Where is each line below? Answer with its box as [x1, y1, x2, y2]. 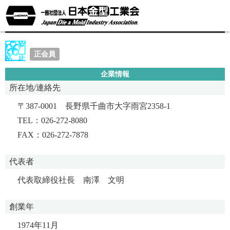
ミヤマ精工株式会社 [13, 15, 111, 27]
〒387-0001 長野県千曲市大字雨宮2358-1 [17, 101, 170, 110]
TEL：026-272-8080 [17, 116, 95, 125]
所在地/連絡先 [9, 83, 61, 92]
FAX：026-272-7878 [17, 130, 88, 139]
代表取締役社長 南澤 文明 [17, 175, 124, 184]
